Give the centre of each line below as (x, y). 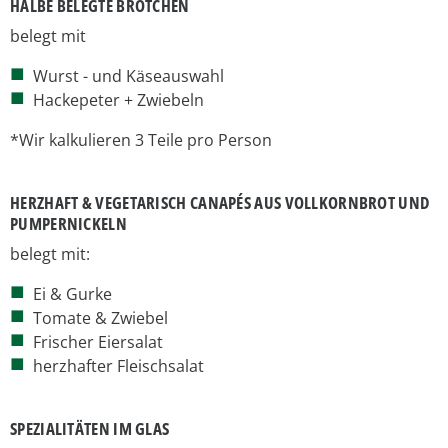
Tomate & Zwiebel (100, 317)
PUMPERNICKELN (68, 223)
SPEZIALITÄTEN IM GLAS (90, 428)
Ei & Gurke (72, 293)
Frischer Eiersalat (98, 341)
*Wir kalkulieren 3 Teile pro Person (141, 139)
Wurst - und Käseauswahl (128, 75)
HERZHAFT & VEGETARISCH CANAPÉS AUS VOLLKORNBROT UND (220, 202)
